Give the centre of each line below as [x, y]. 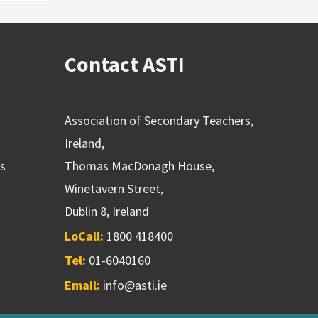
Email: [84, 285]
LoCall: [86, 236]
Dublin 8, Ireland [107, 211]
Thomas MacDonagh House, [140, 165]
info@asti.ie [135, 285]
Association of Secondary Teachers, [159, 120]
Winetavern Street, [114, 188]
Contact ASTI [125, 64]
